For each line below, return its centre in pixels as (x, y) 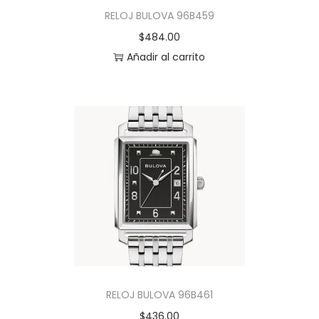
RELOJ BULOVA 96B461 (159, 295)
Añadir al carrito (166, 57)
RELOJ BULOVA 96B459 (159, 16)
